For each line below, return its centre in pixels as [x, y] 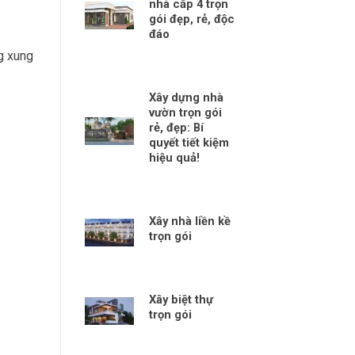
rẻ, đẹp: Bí [177, 127]
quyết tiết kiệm [189, 142]
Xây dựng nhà [187, 97]
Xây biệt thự [181, 299]
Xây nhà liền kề [190, 221]
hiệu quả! [175, 157]
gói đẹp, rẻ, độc [192, 19]
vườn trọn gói [186, 112]
